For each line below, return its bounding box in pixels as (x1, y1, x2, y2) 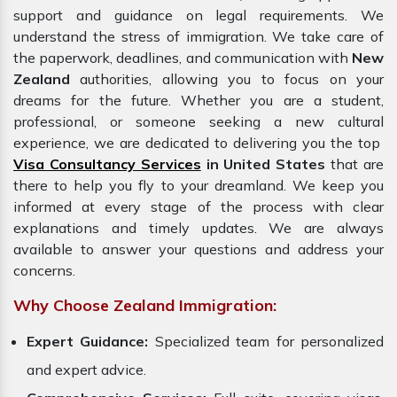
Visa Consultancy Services (13, 155, 201, 174)
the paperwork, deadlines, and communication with (13, 49, 348, 67)
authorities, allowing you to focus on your (70, 70, 384, 89)
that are (325, 155, 385, 174)
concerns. (13, 261, 75, 280)
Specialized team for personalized (148, 332, 385, 351)
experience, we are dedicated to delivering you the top (13, 134, 384, 152)
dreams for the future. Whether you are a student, (13, 91, 384, 110)
